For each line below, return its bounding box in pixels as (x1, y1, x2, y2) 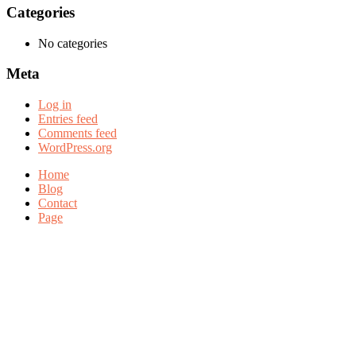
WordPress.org (38, 141, 112, 155)
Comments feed (38, 126, 117, 141)
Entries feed (38, 112, 98, 126)
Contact (38, 196, 77, 211)
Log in (38, 98, 72, 112)
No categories (38, 36, 107, 50)
